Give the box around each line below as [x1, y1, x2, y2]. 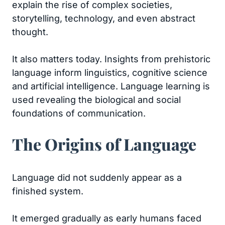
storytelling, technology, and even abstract [12, 13, 195, 24]
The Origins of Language [12, 133, 196, 155]
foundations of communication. [12, 108, 146, 119]
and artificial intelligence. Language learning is [12, 81, 210, 91]
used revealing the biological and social [12, 94, 181, 105]
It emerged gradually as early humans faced [12, 213, 201, 223]
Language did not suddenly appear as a [12, 172, 182, 183]
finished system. [12, 186, 83, 196]
